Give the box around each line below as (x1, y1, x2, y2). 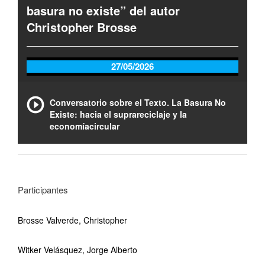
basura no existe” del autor (27, 2, 180, 19)
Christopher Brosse (27, 18, 137, 35)
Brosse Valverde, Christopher (18, 214, 127, 226)
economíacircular (50, 120, 119, 132)
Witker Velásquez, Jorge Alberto (18, 244, 137, 256)
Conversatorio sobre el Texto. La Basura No (50, 96, 226, 108)
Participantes (18, 183, 68, 196)
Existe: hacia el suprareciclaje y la (50, 108, 187, 120)
